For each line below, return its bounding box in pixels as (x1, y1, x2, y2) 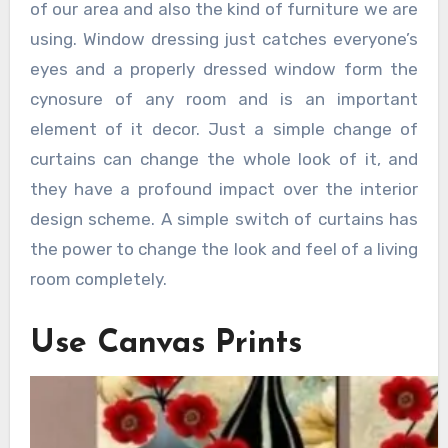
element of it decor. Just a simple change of (29, 118, 419, 139)
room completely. (29, 268, 167, 289)
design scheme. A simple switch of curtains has (29, 208, 419, 229)
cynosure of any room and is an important (29, 88, 419, 109)
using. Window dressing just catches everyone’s (29, 28, 419, 49)
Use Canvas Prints (29, 327, 302, 360)
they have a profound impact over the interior (29, 178, 419, 199)
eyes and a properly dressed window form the (29, 58, 419, 79)
